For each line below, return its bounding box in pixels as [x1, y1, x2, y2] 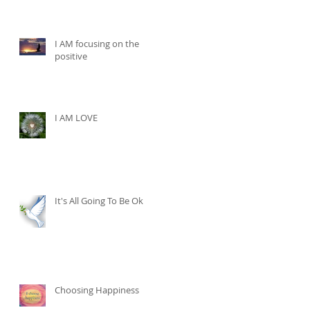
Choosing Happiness [55, 284, 139, 296]
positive [55, 50, 87, 62]
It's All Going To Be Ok [55, 194, 143, 207]
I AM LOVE [55, 111, 98, 124]
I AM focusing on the [55, 37, 139, 50]
